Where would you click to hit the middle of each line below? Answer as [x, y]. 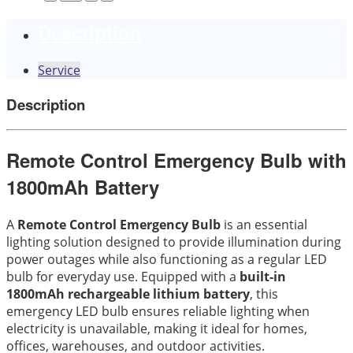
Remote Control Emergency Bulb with [176, 160]
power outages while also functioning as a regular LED [167, 260]
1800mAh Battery [83, 187]
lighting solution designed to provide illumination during [174, 242]
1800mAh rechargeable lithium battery [128, 294]
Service [59, 71]
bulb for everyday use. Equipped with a [123, 277]
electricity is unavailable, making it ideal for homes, [157, 329]
